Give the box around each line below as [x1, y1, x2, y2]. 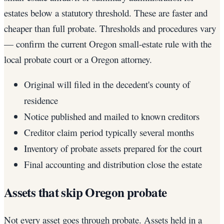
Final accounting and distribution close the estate [24, 158, 202, 171]
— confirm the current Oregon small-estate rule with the [4, 37, 211, 50]
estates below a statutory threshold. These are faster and [4, 6, 207, 19]
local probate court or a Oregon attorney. [4, 53, 152, 66]
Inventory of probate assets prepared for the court [24, 142, 202, 155]
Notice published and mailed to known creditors [24, 110, 199, 123]
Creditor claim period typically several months [24, 126, 194, 139]
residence [24, 94, 58, 107]
